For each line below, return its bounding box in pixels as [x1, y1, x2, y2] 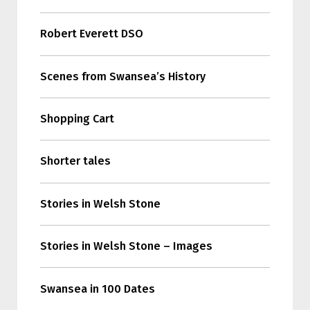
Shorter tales [39, 154, 111, 168]
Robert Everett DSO [39, 27, 143, 41]
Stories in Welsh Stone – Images [39, 239, 212, 253]
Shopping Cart [39, 112, 114, 126]
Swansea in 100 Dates [39, 282, 155, 295]
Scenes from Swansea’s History [39, 69, 206, 83]
